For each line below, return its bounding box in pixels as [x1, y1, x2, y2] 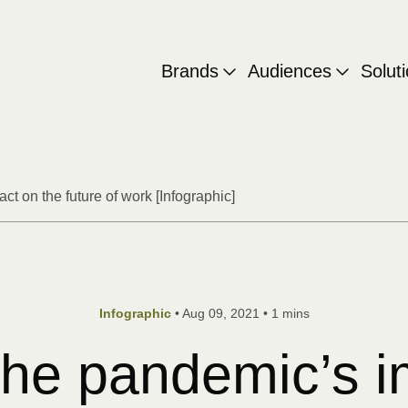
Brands [161, 61, 219, 81]
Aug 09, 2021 [181, 306, 263, 321]
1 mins [270, 306, 310, 321]
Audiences [248, 61, 331, 81]
